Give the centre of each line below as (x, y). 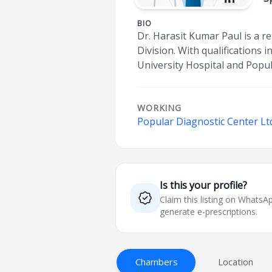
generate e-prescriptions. (209, 212)
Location (236, 262)
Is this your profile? (204, 185)
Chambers (157, 262)
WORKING (159, 108)
